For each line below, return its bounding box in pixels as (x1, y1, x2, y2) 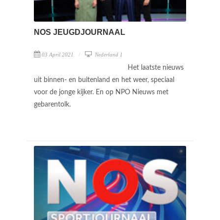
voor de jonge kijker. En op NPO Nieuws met (34, 88, 168, 96)
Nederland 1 (93, 51, 123, 57)
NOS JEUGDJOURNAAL (34, 27, 125, 36)
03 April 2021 (42, 51, 74, 57)
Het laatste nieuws (128, 64, 184, 71)
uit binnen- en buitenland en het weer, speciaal (34, 76, 174, 83)
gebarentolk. (34, 101, 73, 108)
